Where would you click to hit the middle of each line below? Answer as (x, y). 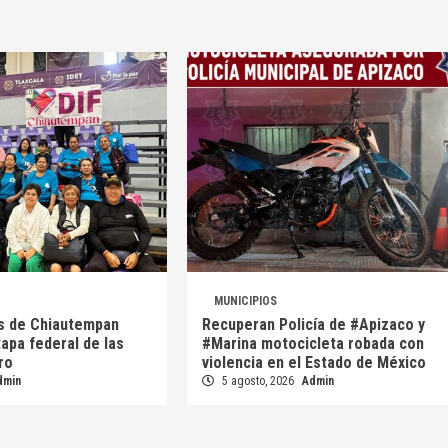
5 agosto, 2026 (257, 381)
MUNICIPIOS (245, 301)
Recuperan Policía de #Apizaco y (313, 325)
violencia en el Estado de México (313, 363)
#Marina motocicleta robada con (312, 344)
